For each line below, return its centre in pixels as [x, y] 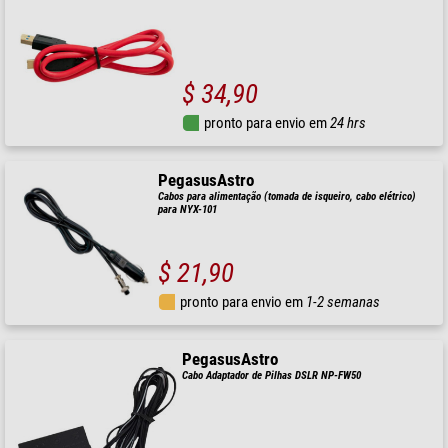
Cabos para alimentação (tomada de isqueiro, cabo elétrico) [287, 197]
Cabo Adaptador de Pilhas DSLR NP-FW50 [272, 375]
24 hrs [348, 123]
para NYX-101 [188, 210]
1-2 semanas [343, 301]
